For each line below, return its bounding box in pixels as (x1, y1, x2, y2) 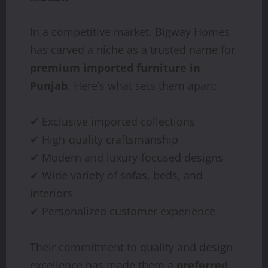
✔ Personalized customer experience (30, 204, 215, 219)
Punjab (30, 78, 68, 93)
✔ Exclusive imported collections (30, 114, 195, 129)
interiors (30, 186, 72, 201)
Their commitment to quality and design (30, 240, 233, 255)
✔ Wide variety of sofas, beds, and (30, 168, 203, 183)
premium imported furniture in (30, 60, 200, 75)
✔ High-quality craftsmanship (30, 132, 178, 147)
